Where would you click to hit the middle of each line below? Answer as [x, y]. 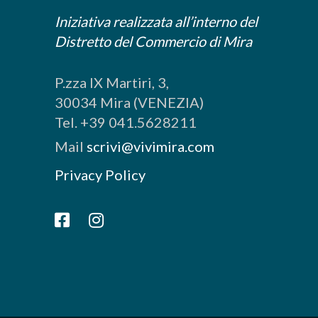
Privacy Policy [100, 175]
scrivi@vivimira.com [151, 146]
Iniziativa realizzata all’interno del [157, 21]
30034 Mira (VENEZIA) [130, 102]
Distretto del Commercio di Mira [154, 41]
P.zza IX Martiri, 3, [112, 82]
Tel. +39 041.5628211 [126, 122]
